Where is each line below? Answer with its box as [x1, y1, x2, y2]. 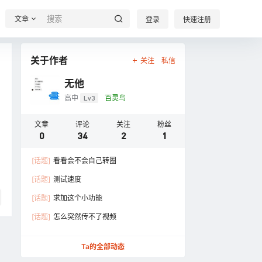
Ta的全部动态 [81, 242, 125, 251]
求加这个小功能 [51, 194, 102, 202]
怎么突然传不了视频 [51, 212, 116, 221]
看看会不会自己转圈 [51, 156, 116, 165]
